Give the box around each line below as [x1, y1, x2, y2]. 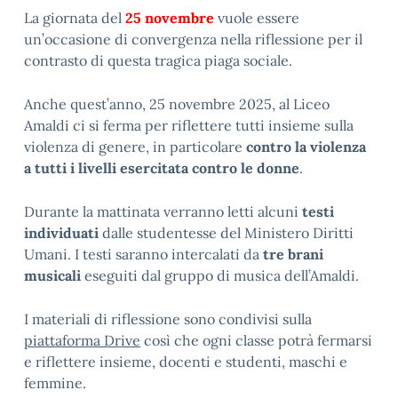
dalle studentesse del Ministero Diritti [99, 224, 354, 242]
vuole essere [214, 9, 299, 27]
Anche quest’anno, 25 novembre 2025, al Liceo [24, 95, 330, 113]
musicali [24, 267, 81, 284]
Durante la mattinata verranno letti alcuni [24, 203, 302, 220]
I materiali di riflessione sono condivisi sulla [24, 310, 312, 328]
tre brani [263, 245, 323, 263]
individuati [24, 224, 99, 242]
